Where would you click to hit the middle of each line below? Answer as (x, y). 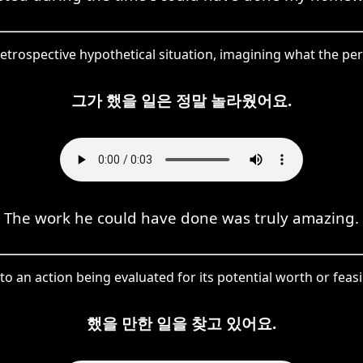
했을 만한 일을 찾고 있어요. (181, 322)
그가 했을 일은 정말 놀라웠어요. (181, 100)
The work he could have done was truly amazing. (181, 217)
